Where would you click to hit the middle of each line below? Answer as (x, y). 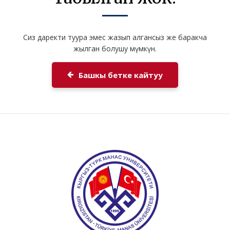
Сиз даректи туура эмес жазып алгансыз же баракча (115, 37)
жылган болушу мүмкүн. (115, 49)
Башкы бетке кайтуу (121, 75)
